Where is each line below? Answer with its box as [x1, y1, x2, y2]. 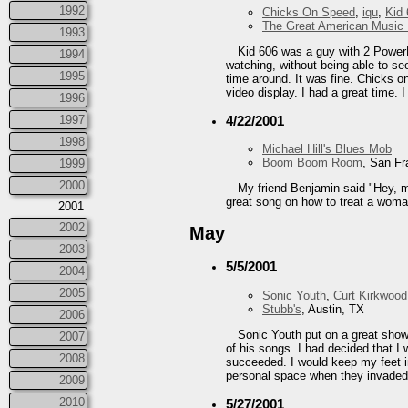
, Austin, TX [301, 301, 364, 316]
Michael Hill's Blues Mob [262, 142, 392, 157]
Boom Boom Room [262, 156, 362, 170]
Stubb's [262, 301, 301, 316]
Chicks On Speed [262, 5, 355, 19]
